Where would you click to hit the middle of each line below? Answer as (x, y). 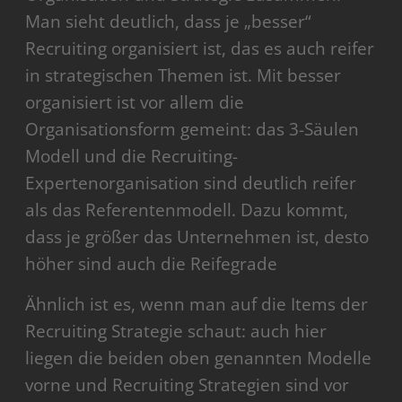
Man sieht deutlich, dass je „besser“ (169, 22)
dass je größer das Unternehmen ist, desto (197, 237)
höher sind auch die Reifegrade (152, 264)
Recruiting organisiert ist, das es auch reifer (200, 49)
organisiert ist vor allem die (135, 103)
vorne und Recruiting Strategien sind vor (188, 385)
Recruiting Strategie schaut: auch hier (176, 332)
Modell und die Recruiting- (132, 157)
